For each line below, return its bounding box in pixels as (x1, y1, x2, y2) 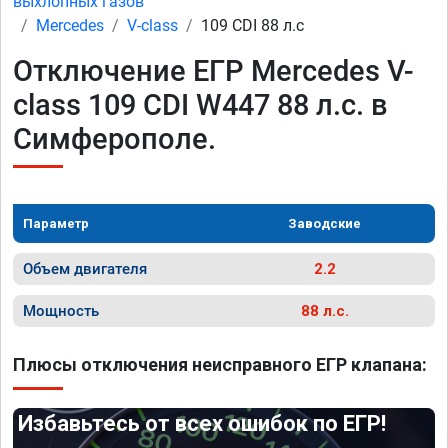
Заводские (288, 216, 361, 231)
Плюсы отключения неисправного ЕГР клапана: (13, 354, 427, 375)
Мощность (23, 302, 99, 320)
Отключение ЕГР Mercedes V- (13, 54, 414, 88)
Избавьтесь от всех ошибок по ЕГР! (18, 411, 387, 436)
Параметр (23, 216, 89, 231)
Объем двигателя (23, 260, 147, 278)
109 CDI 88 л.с (201, 16, 304, 35)
